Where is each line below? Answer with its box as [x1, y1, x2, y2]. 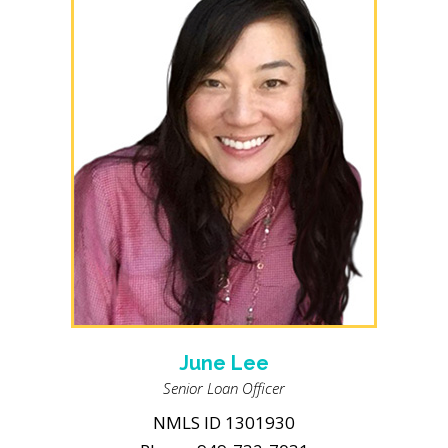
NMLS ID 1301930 [153, 411, 296, 434]
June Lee [179, 351, 270, 375]
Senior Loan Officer [163, 378, 286, 398]
